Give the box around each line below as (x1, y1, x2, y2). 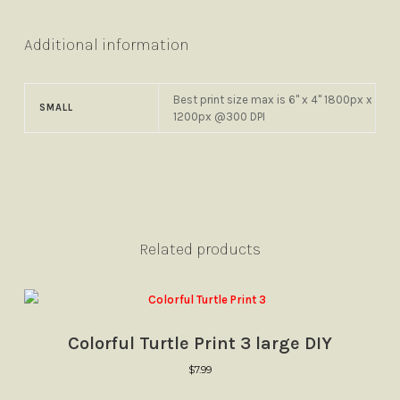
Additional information (23, 34, 189, 54)
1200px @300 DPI (172, 109, 265, 123)
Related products (138, 239, 261, 260)
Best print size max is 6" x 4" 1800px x (172, 92, 372, 106)
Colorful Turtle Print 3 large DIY (67, 332, 332, 354)
